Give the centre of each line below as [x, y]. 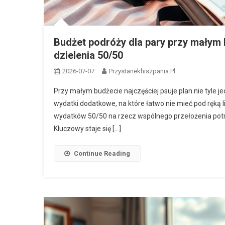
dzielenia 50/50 [88, 55]
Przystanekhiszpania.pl [142, 71]
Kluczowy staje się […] [87, 128]
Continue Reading [102, 153]
